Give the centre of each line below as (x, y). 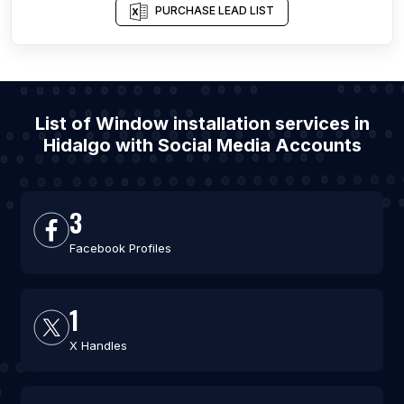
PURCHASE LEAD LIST (215, 11)
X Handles (98, 345)
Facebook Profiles (120, 248)
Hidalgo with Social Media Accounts (202, 145)
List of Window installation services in (202, 124)
